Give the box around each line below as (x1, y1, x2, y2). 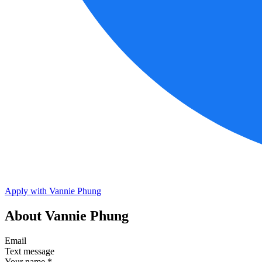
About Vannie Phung (5, 208, 129, 223)
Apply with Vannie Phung (5, 185, 101, 196)
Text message (5, 246, 54, 256)
